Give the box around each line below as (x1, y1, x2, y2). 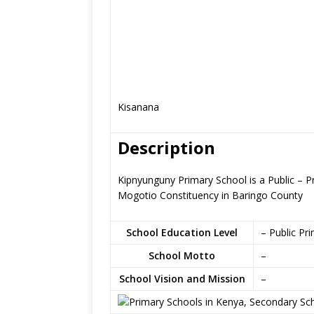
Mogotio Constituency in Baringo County (118, 189, 303, 202)
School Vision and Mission (118, 272, 245, 285)
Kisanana (118, 100, 159, 114)
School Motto (149, 249, 215, 262)
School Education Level (126, 226, 238, 239)
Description (118, 136, 215, 159)
